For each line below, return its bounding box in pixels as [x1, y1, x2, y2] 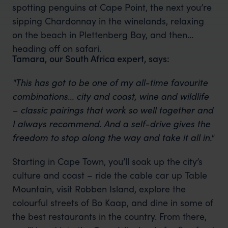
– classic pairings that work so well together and [12, 103, 213, 116]
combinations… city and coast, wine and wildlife [12, 89, 209, 102]
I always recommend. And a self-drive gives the [12, 117, 210, 130]
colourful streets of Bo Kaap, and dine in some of [12, 195, 213, 209]
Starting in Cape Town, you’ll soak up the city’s [12, 154, 203, 167]
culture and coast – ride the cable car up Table [12, 168, 207, 181]
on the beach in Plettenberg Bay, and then [12, 27, 187, 41]
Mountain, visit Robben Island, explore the [12, 182, 186, 195]
